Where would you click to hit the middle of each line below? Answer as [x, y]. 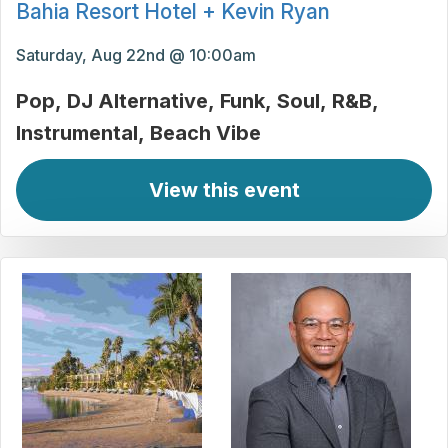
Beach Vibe [205, 133]
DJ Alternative [137, 101]
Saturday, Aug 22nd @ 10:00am [136, 55]
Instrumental [77, 133]
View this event [224, 190]
